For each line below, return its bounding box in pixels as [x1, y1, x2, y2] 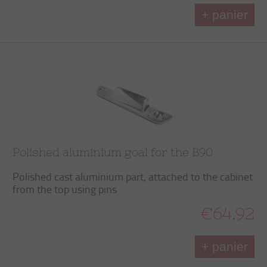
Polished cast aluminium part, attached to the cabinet [13, 169, 253, 184]
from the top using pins [13, 182, 117, 196]
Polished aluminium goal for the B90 [13, 145, 213, 159]
